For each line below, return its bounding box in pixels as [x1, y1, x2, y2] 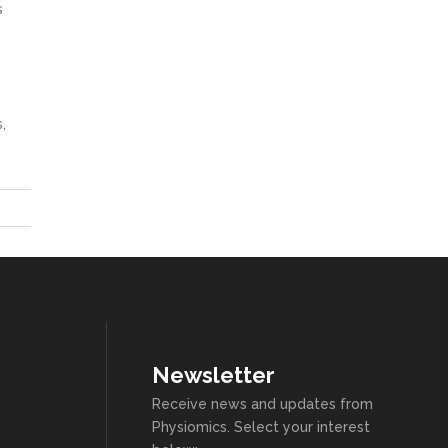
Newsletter [152, 362, 275, 388]
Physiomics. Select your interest [152, 419, 370, 435]
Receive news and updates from [152, 396, 373, 412]
